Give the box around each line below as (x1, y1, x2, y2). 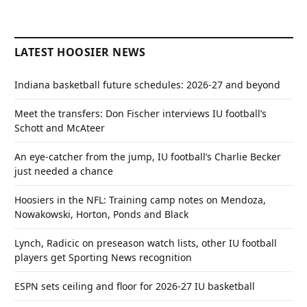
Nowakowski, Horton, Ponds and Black (14, 208, 188, 221)
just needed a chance (14, 164, 113, 178)
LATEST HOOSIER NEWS (14, 45, 146, 60)
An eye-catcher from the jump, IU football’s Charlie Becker (14, 150, 281, 164)
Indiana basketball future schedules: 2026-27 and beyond (14, 78, 280, 92)
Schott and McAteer (14, 121, 105, 135)
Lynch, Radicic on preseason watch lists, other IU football (14, 236, 277, 250)
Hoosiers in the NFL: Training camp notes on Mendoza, (14, 193, 266, 207)
